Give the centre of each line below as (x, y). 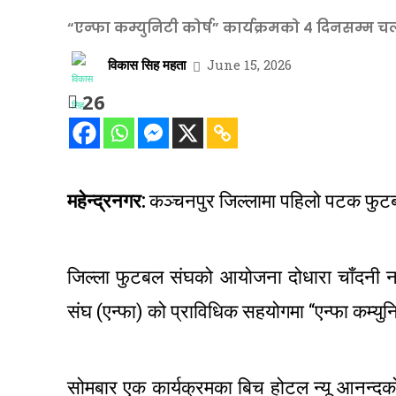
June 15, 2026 (249, 65)
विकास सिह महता (147, 64)
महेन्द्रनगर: (106, 202)
